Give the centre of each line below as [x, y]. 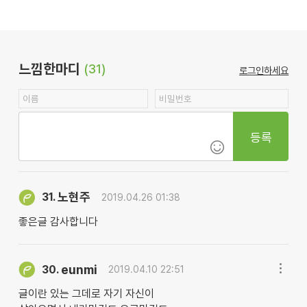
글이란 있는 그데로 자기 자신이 [86, 294]
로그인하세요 [264, 71]
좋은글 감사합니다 [58, 221]
